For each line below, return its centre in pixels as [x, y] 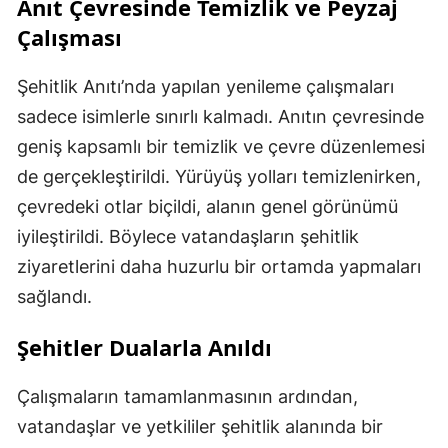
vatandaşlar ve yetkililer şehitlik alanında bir [200, 427]
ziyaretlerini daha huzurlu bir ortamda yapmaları [219, 267]
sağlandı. [54, 297]
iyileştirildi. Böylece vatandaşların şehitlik [188, 237]
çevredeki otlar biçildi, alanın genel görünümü [207, 207]
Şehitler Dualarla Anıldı [144, 347]
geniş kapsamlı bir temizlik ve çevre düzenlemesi [221, 147]
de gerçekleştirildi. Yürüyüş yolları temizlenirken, [219, 177]
